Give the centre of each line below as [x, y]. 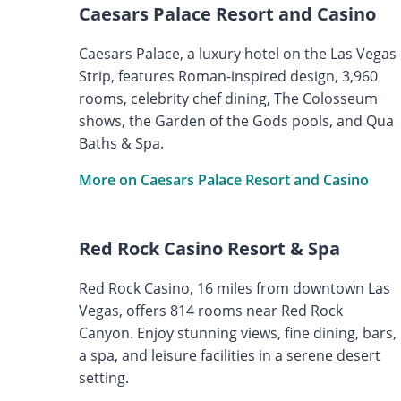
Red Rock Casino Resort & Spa [209, 248]
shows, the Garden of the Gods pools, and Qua [236, 120]
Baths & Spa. [121, 143]
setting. [103, 377]
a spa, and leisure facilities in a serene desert [229, 355]
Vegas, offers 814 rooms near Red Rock [210, 310]
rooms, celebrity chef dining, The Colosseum [228, 98]
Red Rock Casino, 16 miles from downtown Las [234, 288]
